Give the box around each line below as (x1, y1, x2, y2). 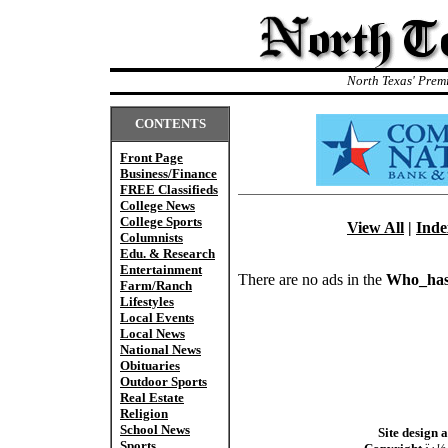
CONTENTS (134, 116, 206, 131)
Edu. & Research (120, 246, 215, 261)
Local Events (120, 310, 194, 325)
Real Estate (120, 390, 184, 405)
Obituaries (120, 358, 180, 373)
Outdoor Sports (120, 374, 207, 389)
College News (120, 198, 195, 213)
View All (347, 219, 404, 236)
